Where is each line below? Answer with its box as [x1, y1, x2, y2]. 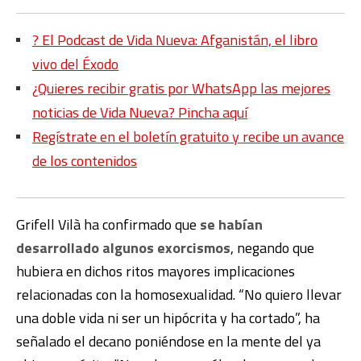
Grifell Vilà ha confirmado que [16, 213, 200, 235]
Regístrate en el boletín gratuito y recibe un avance [32, 125, 344, 147]
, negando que [230, 236, 314, 259]
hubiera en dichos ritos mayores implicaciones [16, 259, 295, 282]
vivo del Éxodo [32, 52, 118, 75]
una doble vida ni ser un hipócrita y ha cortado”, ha [16, 306, 320, 329]
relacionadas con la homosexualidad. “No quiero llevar [16, 283, 342, 305]
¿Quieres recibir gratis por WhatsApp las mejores [32, 77, 330, 99]
